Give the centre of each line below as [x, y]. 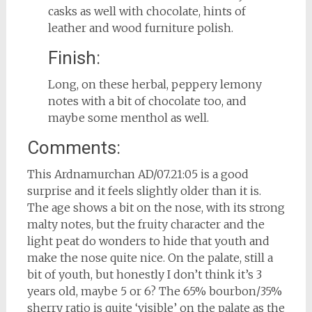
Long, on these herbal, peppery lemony [155, 84]
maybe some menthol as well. [128, 117]
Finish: [74, 57]
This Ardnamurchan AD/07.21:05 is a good [138, 174]
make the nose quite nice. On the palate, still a [150, 257]
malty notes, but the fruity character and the [146, 224]
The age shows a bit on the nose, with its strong [156, 207]
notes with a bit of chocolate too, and [147, 101]
